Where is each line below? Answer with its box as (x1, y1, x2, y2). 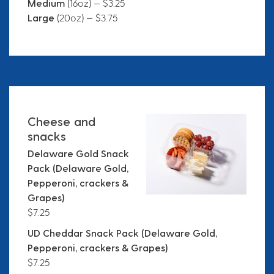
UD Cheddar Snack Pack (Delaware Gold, (28, 227, 217, 239)
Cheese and (28, 114, 95, 129)
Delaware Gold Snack (28, 147, 129, 160)
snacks (28, 128, 66, 144)
